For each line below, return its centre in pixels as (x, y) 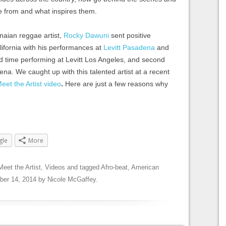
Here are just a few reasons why (116, 83)
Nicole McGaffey (72, 179)
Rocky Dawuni (86, 35)
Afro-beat (114, 167)
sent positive (130, 35)
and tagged (83, 167)
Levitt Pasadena (129, 47)
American (145, 167)
